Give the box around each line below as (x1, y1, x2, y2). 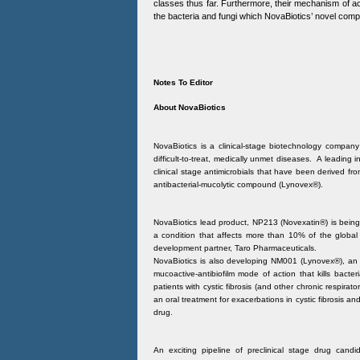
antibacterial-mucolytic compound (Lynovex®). (153, 179, 323, 189)
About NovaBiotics (153, 102, 226, 112)
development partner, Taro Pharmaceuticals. (153, 243, 317, 252)
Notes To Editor (153, 77, 213, 87)
